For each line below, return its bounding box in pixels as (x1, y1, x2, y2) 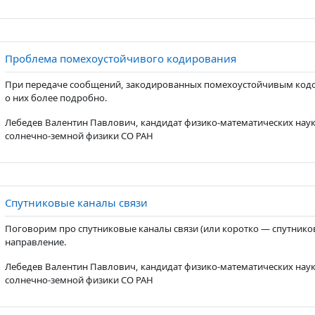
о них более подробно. (4, 91, 108, 104)
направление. (4, 236, 67, 248)
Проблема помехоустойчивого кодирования (4, 51, 236, 65)
